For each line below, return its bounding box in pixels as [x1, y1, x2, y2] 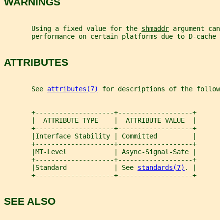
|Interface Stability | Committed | [4, 132, 196, 140]
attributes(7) [47, 84, 98, 93]
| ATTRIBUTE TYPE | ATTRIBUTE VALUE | [4, 116, 196, 124]
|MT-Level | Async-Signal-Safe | [4, 147, 196, 156]
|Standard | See [4, 163, 137, 171]
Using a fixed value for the [4, 24, 141, 32]
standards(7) [137, 163, 185, 171]
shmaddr [141, 24, 169, 32]
